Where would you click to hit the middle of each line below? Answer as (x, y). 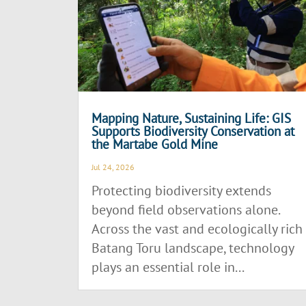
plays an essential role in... (168, 267)
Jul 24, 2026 (113, 167)
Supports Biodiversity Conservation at (193, 131)
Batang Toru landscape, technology (193, 248)
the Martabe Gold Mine (155, 144)
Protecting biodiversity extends (182, 190)
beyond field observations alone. (186, 209)
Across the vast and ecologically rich (197, 228)
